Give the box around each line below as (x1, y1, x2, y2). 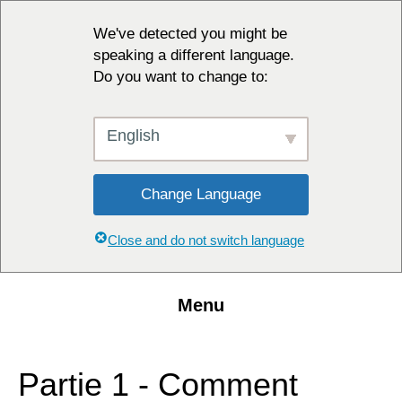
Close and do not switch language (108, 232, 304, 248)
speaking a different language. (93, 47, 294, 64)
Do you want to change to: (93, 68, 268, 85)
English (107, 127, 160, 144)
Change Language (141, 186, 261, 203)
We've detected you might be (93, 25, 287, 42)
